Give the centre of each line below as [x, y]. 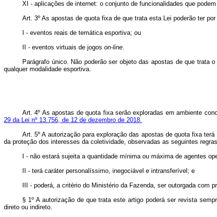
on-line [113, 47]
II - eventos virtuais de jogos [63, 47]
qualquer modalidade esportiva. [47, 69]
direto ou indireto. [28, 207]
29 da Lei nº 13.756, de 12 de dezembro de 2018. [73, 120]
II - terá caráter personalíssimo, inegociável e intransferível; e [108, 171]
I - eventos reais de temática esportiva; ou [82, 33]
